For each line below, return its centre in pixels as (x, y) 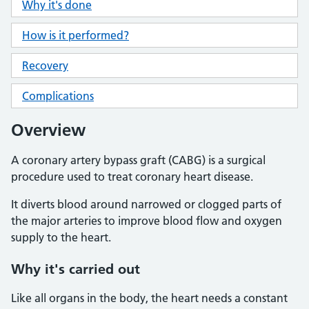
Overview (48, 130)
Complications (58, 96)
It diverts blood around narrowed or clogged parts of (146, 204)
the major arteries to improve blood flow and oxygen (147, 221)
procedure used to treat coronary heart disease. (132, 177)
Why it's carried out (76, 269)
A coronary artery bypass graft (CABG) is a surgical (138, 160)
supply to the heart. (61, 237)
